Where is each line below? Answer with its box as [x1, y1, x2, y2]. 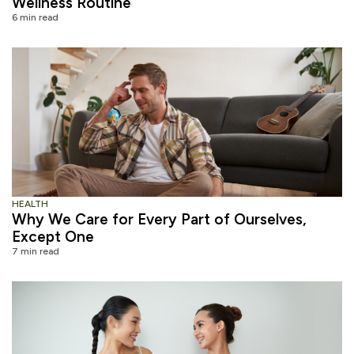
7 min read [12, 245, 59, 257]
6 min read [12, 11, 58, 23]
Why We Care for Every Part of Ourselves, [12, 209, 307, 228]
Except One [12, 227, 94, 246]
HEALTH [12, 198, 48, 209]
